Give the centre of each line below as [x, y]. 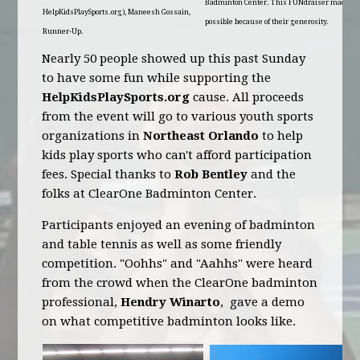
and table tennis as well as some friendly [162, 244]
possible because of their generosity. [267, 22]
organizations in [93, 136]
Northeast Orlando [201, 136]
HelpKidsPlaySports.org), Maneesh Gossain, [117, 12]
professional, [82, 302]
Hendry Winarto [171, 302]
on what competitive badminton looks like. [169, 321]
